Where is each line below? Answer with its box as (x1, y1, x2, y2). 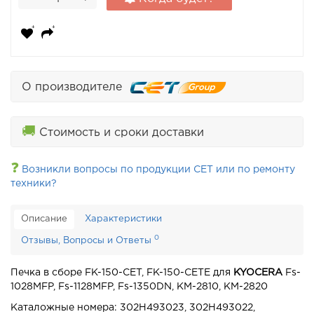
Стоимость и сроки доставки (36, 128, 204, 139)
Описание (21, 215, 67, 224)
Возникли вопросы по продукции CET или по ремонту (19, 165, 295, 175)
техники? (11, 179, 57, 189)
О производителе (22, 82, 129, 93)
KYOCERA (233, 268, 282, 278)
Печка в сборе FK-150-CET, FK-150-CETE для (11, 268, 233, 278)
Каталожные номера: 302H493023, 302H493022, (11, 303, 255, 313)
